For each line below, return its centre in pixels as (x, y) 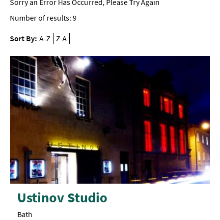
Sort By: (23, 39)
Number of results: (41, 18)
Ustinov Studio (62, 198)
